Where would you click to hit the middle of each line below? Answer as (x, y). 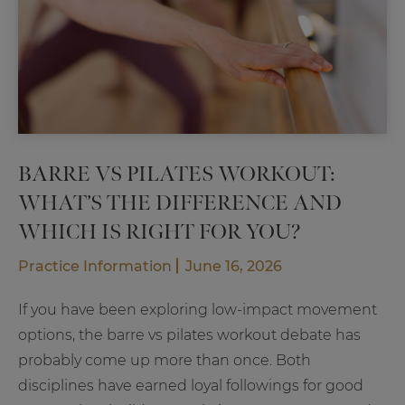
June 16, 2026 (234, 266)
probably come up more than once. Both (165, 360)
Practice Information (95, 266)
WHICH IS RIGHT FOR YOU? (160, 231)
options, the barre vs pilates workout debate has (189, 334)
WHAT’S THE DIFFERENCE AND (180, 202)
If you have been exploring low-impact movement (198, 309)
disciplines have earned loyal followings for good (191, 385)
